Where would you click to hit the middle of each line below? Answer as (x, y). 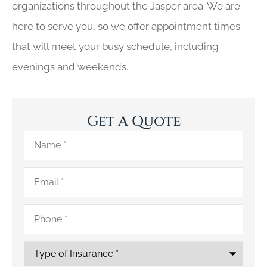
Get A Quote (133, 121)
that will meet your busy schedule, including (115, 47)
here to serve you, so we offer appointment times (126, 27)
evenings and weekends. (70, 67)
